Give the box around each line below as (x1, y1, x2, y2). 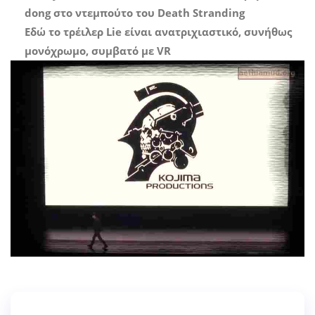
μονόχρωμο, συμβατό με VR (25, 44, 171, 58)
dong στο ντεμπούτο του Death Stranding (25, 6, 245, 20)
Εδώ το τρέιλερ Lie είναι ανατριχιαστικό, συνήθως (25, 25, 292, 39)
